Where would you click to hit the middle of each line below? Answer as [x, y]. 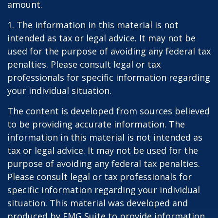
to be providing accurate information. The [96, 124]
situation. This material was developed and [98, 203]
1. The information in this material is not [93, 25]
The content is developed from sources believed [109, 111]
